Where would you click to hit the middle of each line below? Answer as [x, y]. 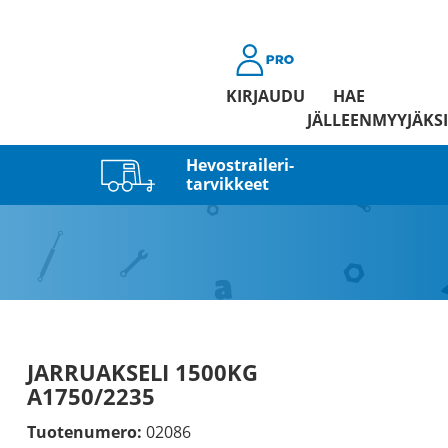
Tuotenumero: [84, 432]
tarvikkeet [227, 183]
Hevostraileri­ [239, 164]
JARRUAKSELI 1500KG [142, 372]
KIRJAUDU [265, 96]
